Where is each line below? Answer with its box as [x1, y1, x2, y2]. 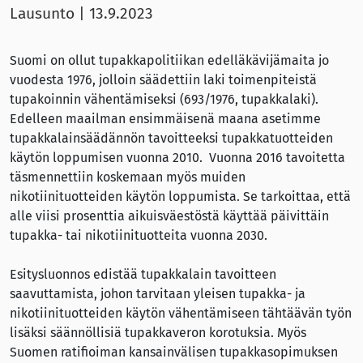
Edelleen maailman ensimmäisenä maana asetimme [10, 111, 321, 126]
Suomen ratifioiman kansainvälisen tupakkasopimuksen [10, 344, 338, 360]
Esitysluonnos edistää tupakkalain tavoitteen [10, 267, 276, 282]
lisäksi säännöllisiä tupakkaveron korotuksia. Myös [10, 325, 306, 340]
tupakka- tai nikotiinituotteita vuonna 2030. [10, 228, 267, 243]
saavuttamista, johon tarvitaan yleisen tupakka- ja [10, 286, 305, 301]
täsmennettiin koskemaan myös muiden [10, 169, 246, 185]
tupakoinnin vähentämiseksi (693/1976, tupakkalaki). [10, 92, 318, 107]
